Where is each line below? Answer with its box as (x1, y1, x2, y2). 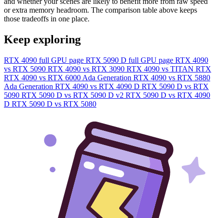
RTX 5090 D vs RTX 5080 (12, 99, 96, 108)
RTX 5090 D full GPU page (86, 55, 175, 64)
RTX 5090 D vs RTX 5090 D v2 (21, 91, 126, 99)
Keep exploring (4, 33, 81, 46)
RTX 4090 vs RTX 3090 (48, 64, 127, 73)
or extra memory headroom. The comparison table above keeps (4, 5, 197, 14)
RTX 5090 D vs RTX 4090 (126, 91, 210, 99)
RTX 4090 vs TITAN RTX (127, 64, 211, 73)
